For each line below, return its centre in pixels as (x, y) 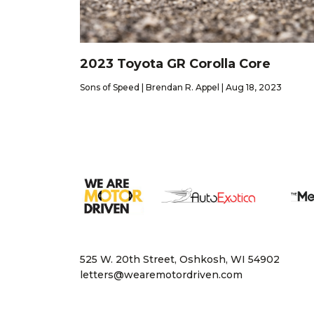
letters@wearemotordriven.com (161, 275)
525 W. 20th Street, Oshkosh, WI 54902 (180, 260)
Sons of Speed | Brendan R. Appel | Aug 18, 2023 (181, 87)
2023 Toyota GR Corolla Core (177, 63)
